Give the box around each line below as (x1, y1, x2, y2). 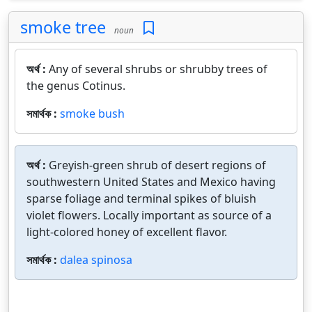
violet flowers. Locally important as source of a (26, 208, 272, 223)
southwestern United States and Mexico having (26, 174, 276, 189)
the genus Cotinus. (26, 78, 125, 93)
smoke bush (60, 106, 125, 121)
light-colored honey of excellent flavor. (26, 224, 227, 240)
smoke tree (20, 16, 106, 38)
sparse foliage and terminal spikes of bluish (26, 191, 256, 206)
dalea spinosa (60, 252, 132, 267)
